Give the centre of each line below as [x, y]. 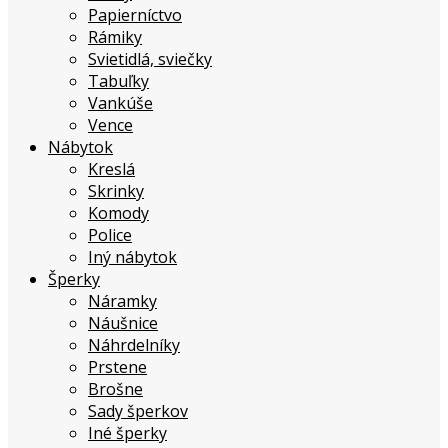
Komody [118, 213]
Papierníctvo [135, 15]
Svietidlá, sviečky [150, 59]
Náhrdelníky [134, 345]
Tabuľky [118, 81]
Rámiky [115, 37]
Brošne [115, 389]
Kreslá [111, 169]
